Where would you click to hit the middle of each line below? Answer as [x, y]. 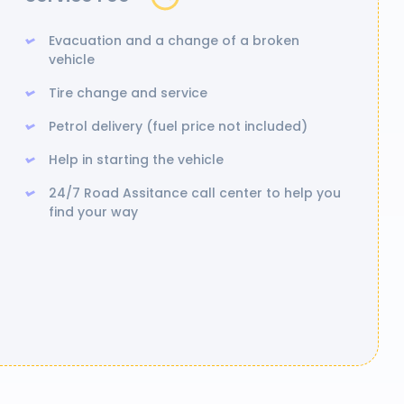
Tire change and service [128, 93]
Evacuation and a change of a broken [174, 41]
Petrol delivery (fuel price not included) [178, 126]
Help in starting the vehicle [136, 160]
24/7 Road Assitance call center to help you [195, 193]
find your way [93, 212]
